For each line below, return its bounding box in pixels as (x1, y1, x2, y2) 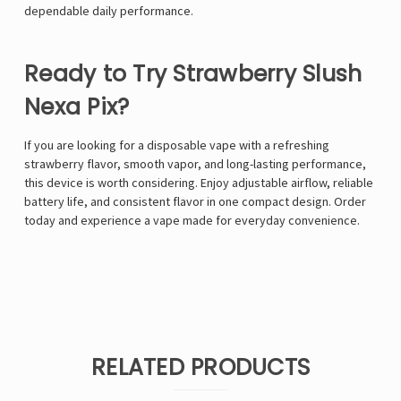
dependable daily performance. (24, 3, 193, 20)
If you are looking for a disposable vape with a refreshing (24, 137, 329, 154)
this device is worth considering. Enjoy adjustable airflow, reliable (24, 175, 373, 192)
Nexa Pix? (24, 91, 130, 124)
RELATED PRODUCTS (91, 352, 310, 384)
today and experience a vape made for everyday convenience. (24, 212, 360, 229)
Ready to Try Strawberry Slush (24, 58, 363, 90)
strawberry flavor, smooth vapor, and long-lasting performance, (24, 156, 366, 173)
